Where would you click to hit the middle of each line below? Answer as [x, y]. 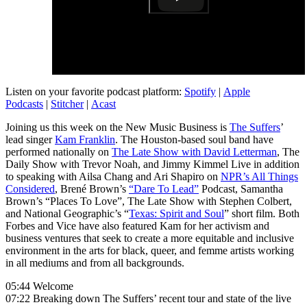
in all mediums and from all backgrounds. [95, 263]
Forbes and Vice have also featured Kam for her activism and [137, 226]
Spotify [200, 92]
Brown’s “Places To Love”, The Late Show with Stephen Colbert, [149, 201]
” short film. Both [262, 214]
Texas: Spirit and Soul [176, 214]
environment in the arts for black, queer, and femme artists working [150, 251]
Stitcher [67, 104]
